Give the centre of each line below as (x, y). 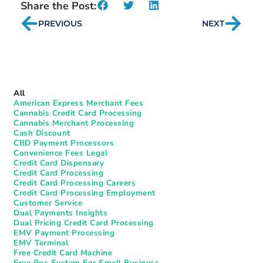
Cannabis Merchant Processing (74, 123)
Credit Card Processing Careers (75, 183)
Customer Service (48, 203)
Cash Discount (42, 133)
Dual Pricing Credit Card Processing (84, 222)
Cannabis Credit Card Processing (78, 113)
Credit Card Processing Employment (85, 193)
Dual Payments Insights (60, 213)
